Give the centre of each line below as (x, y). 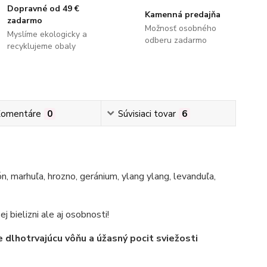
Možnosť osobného (180, 28)
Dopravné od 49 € (44, 8)
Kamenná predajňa (182, 14)
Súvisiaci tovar (147, 114)
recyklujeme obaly (42, 46)
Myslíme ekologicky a (47, 34)
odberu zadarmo (176, 40)
